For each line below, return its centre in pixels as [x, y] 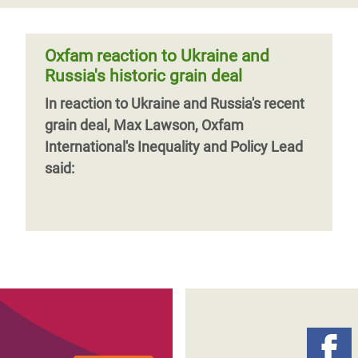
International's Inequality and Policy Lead [174, 147]
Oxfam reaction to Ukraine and [157, 56]
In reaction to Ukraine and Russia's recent [175, 103]
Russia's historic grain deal [143, 76]
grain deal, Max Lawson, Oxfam [144, 125]
